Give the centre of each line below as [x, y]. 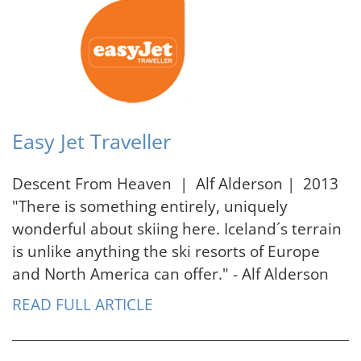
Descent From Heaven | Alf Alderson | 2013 [175, 184]
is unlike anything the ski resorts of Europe [166, 251]
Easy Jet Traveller [91, 142]
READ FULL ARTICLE [83, 305]
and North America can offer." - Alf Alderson [170, 274]
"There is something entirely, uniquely [150, 206]
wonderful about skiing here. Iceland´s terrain [177, 229]
